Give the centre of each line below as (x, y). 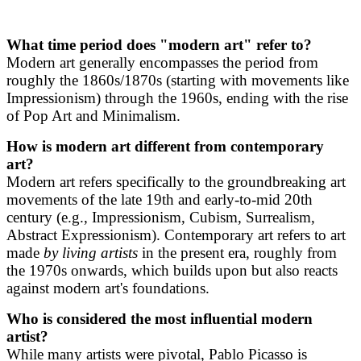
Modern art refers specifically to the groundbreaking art (176, 181)
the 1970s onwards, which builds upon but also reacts (172, 270)
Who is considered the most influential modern (160, 318)
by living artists (91, 252)
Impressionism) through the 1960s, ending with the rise (177, 98)
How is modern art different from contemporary (165, 146)
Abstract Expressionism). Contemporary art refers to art (176, 234)
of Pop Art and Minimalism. (93, 115)
